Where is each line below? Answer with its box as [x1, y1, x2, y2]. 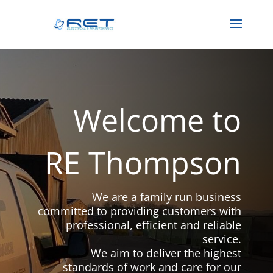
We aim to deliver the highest [91, 245, 242, 260]
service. [202, 231, 242, 246]
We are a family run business [92, 189, 242, 204]
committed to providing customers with [38, 203, 242, 218]
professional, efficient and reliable [66, 217, 242, 232]
